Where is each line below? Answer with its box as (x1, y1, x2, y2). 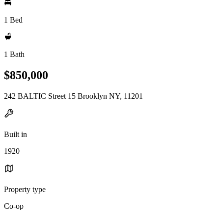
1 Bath (4, 50, 25, 58)
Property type (4, 185, 46, 193)
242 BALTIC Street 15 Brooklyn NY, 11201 (4, 91, 143, 100)
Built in (4, 130, 27, 138)
